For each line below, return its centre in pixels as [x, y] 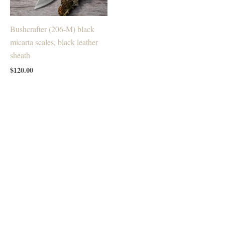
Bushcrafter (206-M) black [52, 29]
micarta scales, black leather [54, 42]
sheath [20, 55]
